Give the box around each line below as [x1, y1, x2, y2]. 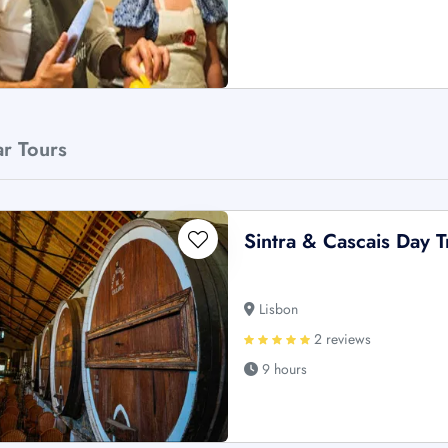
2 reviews [310, 329, 372, 350]
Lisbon [255, 299, 299, 320]
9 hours [258, 359, 308, 380]
